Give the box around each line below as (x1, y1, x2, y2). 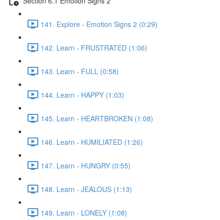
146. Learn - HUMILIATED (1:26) (41, 137, 143, 147)
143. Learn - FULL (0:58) (41, 66, 119, 76)
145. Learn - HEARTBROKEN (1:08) (41, 113, 153, 123)
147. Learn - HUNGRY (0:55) (41, 160, 131, 170)
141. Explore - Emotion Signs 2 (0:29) (41, 19, 158, 29)
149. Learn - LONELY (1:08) (41, 207, 127, 218)
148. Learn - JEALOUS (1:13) (41, 184, 132, 194)
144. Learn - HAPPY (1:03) (41, 89, 124, 100)
